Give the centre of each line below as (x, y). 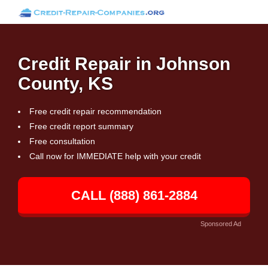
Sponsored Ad (221, 224)
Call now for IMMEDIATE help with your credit (115, 156)
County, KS (66, 83)
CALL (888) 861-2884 (134, 195)
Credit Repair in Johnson (124, 64)
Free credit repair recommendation (95, 111)
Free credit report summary (81, 126)
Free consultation (62, 141)
